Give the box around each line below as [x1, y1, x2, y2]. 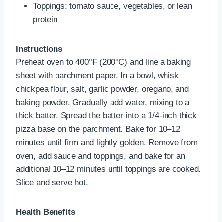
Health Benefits [16, 207, 75, 217]
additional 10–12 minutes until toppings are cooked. [16, 165, 201, 174]
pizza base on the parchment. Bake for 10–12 [16, 124, 180, 134]
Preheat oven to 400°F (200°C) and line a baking [16, 57, 191, 67]
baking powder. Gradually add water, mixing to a [16, 98, 190, 108]
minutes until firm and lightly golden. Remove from [16, 138, 198, 148]
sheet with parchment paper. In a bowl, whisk [16, 71, 179, 81]
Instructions [16, 44, 62, 54]
